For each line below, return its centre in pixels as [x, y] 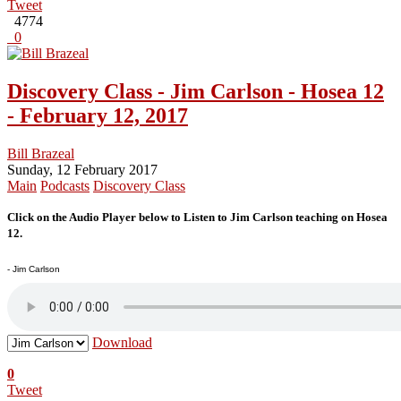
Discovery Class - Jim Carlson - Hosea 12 [196, 92]
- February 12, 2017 [98, 116]
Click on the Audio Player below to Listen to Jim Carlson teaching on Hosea [197, 218]
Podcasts [65, 186]
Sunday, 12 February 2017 [82, 170]
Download [122, 343]
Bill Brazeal [41, 154]
